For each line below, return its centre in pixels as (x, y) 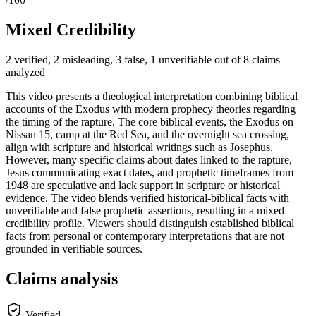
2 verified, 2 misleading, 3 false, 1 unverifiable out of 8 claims (143, 59)
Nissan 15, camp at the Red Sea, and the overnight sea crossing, (147, 134)
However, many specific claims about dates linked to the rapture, (149, 159)
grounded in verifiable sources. (74, 248)
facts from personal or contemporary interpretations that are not (145, 236)
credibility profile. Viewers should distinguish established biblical (150, 223)
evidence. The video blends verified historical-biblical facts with (147, 197)
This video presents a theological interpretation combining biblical (152, 96)
